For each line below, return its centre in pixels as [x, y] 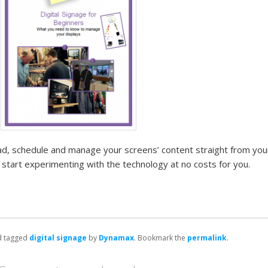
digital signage [58, 238]
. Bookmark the [161, 238]
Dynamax [116, 238]
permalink [207, 238]
